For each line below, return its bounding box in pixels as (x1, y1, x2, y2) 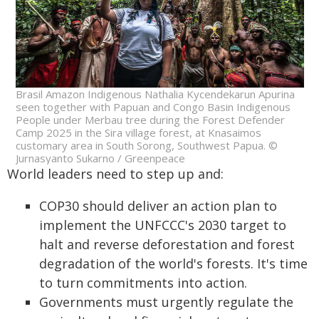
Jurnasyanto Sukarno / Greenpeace (15, 150, 185, 165)
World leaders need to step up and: (7, 164, 224, 182)
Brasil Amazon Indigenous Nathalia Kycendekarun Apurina (15, 86, 295, 101)
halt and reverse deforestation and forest (39, 235, 295, 253)
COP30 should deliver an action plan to (39, 197, 277, 214)
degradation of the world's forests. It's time (39, 254, 308, 272)
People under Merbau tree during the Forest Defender (15, 112, 285, 127)
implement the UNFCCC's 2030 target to (39, 216, 286, 234)
